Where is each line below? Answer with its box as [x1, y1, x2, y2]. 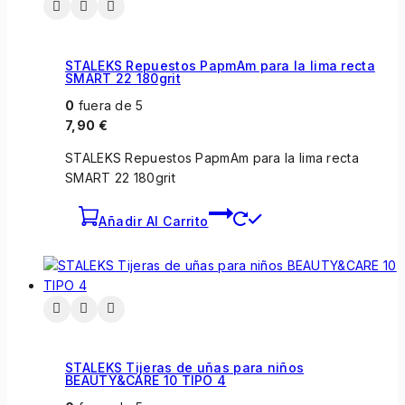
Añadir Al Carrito [99, 212, 209, 229]
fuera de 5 [74, 97, 144, 113]
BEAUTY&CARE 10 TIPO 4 [65, 372, 227, 389]
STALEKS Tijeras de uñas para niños [65, 360, 305, 376]
